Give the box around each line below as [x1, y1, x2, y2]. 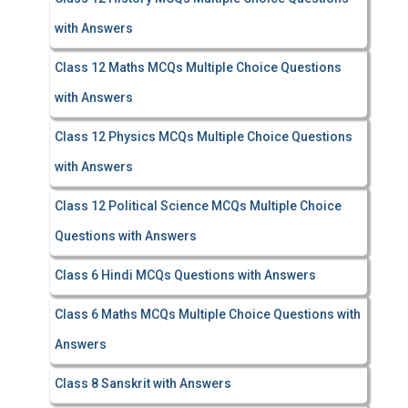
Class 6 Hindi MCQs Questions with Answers [55, 268, 316, 282]
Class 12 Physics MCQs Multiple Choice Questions [55, 129, 352, 144]
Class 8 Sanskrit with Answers [55, 376, 231, 391]
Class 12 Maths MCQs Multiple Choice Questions [55, 60, 342, 75]
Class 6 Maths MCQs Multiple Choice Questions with [55, 307, 361, 321]
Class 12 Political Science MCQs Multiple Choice [55, 199, 342, 213]
